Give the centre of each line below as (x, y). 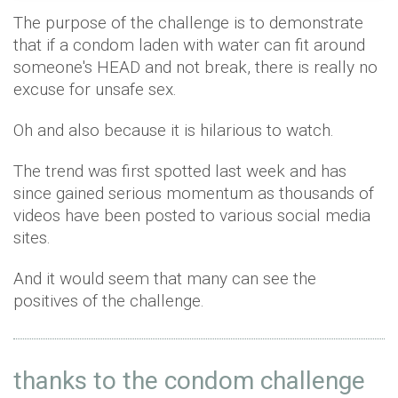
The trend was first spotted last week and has (180, 171)
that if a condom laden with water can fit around (189, 45)
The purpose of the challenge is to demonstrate (188, 23)
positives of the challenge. (111, 301)
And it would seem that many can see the (165, 279)
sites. (34, 238)
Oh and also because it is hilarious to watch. (176, 130)
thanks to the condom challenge (189, 381)
